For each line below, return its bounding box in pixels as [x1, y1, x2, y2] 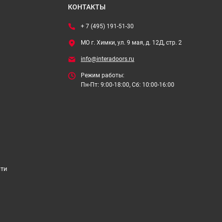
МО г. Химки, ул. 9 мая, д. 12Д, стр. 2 [81, 39, 182, 46]
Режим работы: [81, 72, 124, 79]
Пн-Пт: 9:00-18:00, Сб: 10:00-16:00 [81, 81, 174, 88]
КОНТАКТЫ [68, 3, 106, 11]
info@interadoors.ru [81, 55, 134, 62]
